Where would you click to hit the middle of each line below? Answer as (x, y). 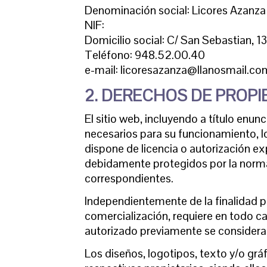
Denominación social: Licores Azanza (175, 10)
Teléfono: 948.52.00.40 (145, 55)
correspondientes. (129, 178)
